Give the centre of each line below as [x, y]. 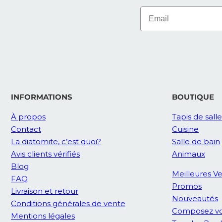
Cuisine [185, 129]
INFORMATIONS [42, 97]
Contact [26, 129]
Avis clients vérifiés [45, 154]
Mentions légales [43, 216]
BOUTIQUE [193, 97]
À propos [28, 117]
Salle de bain [196, 142]
